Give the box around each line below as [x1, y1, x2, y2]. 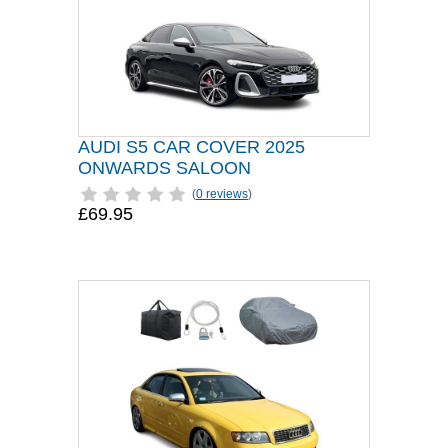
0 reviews [196, 187, 248, 201]
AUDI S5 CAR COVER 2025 [78, 137, 305, 157]
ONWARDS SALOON [78, 158, 251, 178]
